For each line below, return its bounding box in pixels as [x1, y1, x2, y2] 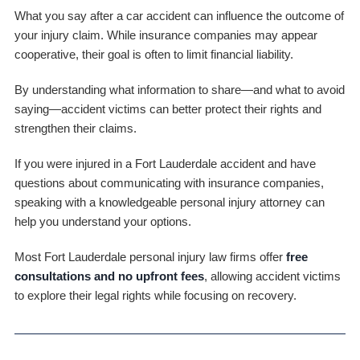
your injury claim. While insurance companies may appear [14, 27, 317, 42]
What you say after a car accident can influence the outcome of [14, 8, 344, 22]
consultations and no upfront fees [14, 268, 204, 283]
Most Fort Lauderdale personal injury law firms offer [14, 249, 286, 264]
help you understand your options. [14, 214, 191, 228]
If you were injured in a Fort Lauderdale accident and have [14, 156, 316, 170]
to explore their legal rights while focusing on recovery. [14, 288, 297, 302]
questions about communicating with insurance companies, [14, 175, 324, 190]
